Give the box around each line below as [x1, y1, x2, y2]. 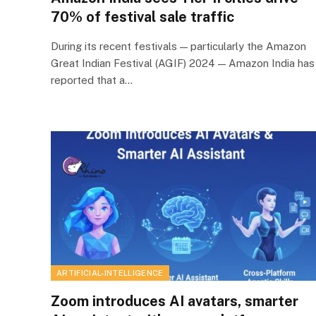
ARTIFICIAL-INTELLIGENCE [56, 268, 164, 277]
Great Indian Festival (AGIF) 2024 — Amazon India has [51, 57, 315, 69]
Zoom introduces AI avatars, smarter [51, 292, 298, 310]
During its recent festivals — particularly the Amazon [51, 40, 306, 52]
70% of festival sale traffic [51, 8, 234, 25]
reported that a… [51, 74, 133, 86]
